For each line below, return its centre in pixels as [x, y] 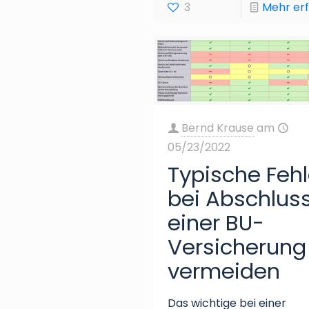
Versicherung [237, 247]
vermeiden [224, 271]
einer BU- [216, 222]
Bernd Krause [218, 128]
